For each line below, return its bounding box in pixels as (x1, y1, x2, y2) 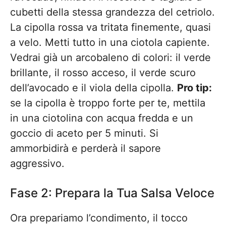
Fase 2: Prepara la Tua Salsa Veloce (10, 186, 214, 200)
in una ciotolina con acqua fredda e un (10, 112, 193, 124)
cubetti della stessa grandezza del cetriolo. (10, 6, 215, 18)
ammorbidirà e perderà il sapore (10, 142, 161, 154)
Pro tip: (177, 82, 212, 94)
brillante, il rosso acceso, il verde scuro (10, 67, 196, 79)
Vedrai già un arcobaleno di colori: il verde (10, 51, 211, 64)
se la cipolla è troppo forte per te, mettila (10, 97, 205, 109)
